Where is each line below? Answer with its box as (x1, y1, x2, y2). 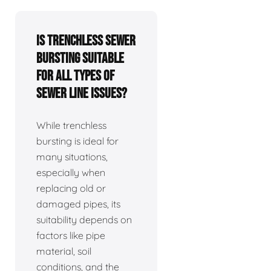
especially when (36, 166, 105, 178)
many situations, (36, 150, 108, 163)
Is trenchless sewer (36, 31, 135, 50)
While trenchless (36, 119, 106, 131)
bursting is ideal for (36, 134, 119, 147)
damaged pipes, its (36, 197, 120, 210)
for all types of (36, 67, 114, 85)
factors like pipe (36, 229, 105, 241)
